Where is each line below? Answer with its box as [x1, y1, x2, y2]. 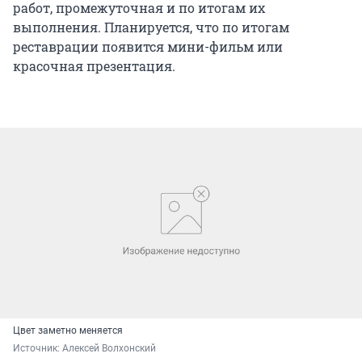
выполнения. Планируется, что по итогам [13, 19, 289, 36]
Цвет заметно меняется [13, 324, 123, 336]
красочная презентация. [13, 57, 175, 75]
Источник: [13, 342, 62, 354]
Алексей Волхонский [62, 342, 156, 354]
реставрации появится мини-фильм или [13, 38, 283, 56]
